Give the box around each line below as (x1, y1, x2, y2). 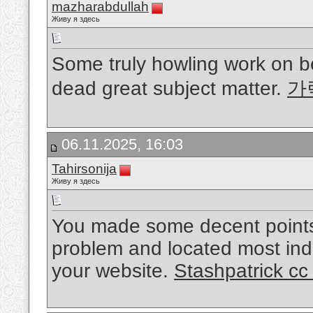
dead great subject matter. (52, 78, 287, 100)
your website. (52, 260, 174, 282)
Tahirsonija (52, 161, 117, 176)
